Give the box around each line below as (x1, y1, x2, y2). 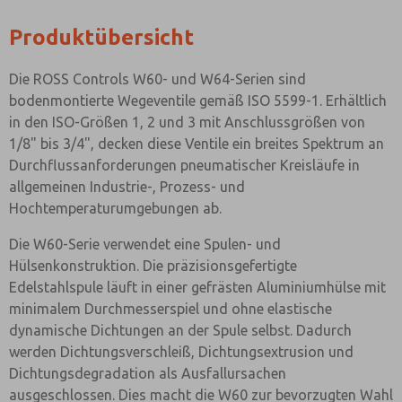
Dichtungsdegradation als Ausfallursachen (9, 365, 286, 381)
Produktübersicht (9, 25, 194, 49)
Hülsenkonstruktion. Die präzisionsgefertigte (9, 258, 297, 274)
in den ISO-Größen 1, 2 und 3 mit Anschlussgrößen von (9, 114, 365, 130)
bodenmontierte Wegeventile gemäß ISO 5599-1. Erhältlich (9, 92, 387, 109)
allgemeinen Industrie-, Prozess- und (9, 179, 245, 195)
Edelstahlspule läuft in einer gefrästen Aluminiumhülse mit (9, 279, 386, 295)
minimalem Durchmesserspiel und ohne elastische (9, 301, 332, 317)
